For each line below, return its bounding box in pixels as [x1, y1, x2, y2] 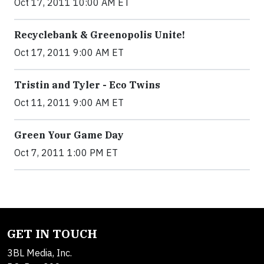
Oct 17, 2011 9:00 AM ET [14, 47, 124, 58]
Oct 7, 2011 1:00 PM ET [14, 147, 118, 159]
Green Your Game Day [14, 129, 124, 141]
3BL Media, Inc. [7, 247, 72, 259]
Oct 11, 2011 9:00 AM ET [14, 97, 124, 108]
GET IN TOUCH [7, 226, 97, 242]
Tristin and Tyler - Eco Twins [14, 79, 160, 91]
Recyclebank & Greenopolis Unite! [14, 29, 185, 41]
